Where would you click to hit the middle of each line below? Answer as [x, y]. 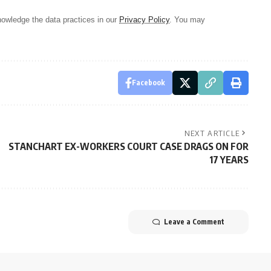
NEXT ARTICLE [212, 133]
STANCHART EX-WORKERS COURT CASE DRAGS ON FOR [128, 147]
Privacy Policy [144, 20]
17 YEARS [229, 160]
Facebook [148, 83]
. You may [187, 20]
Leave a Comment [194, 222]
